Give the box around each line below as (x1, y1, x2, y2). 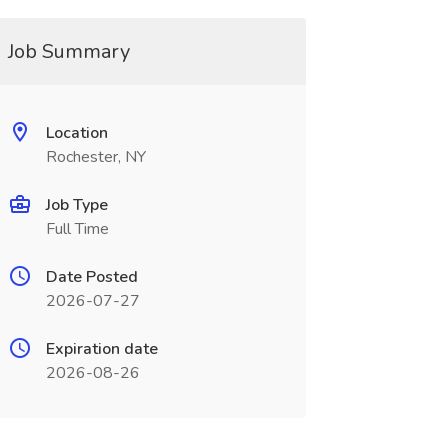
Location (45, 122, 108, 144)
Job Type (45, 194, 108, 216)
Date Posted (45, 266, 138, 288)
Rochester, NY (45, 146, 146, 168)
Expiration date (45, 338, 158, 360)
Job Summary (7, 38, 130, 65)
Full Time (45, 218, 109, 240)
